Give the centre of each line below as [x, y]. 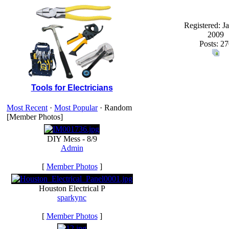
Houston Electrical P [72, 188]
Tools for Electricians [72, 88]
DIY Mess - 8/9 [72, 139]
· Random [115, 108]
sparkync [72, 198]
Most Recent [27, 108]
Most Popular [76, 108]
